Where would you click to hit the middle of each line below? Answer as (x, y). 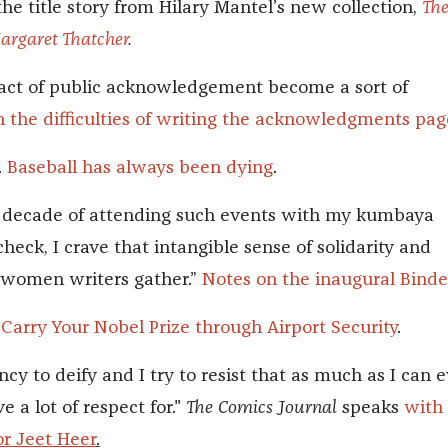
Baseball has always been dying (139, 168)
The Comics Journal (261, 408)
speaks (370, 408)
